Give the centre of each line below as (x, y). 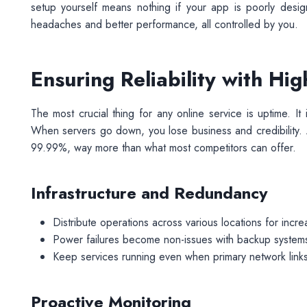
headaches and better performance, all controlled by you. (164, 24)
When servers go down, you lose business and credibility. (167, 131)
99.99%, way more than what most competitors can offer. (163, 148)
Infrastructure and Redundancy (149, 193)
